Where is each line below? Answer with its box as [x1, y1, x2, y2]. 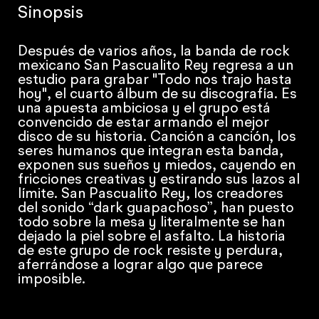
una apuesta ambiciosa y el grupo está [18, 102, 271, 117]
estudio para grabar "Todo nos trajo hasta [18, 73, 293, 88]
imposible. [18, 273, 86, 288]
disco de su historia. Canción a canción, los [18, 130, 297, 145]
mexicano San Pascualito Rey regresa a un [18, 59, 294, 74]
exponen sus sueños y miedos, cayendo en [18, 159, 296, 174]
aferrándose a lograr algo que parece [18, 258, 263, 273]
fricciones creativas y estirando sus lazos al [18, 173, 300, 188]
